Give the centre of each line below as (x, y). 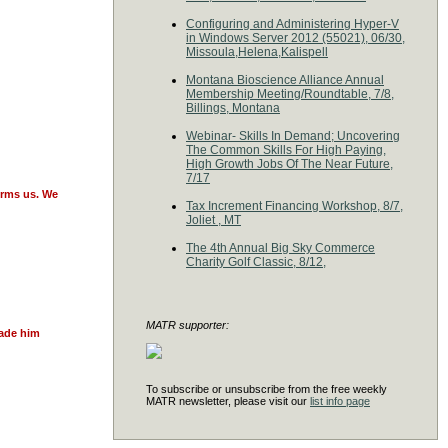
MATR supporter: (187, 325)
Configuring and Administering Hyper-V (292, 24)
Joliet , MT (213, 220)
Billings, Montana (233, 108)
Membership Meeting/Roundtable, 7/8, (290, 94)
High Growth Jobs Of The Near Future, (289, 164)
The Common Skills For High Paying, (286, 150)
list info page (340, 401)
